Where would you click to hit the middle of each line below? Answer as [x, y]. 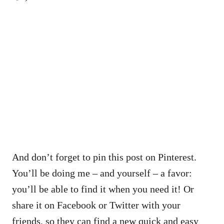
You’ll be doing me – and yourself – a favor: [102, 173]
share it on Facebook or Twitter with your [96, 205]
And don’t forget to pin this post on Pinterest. [104, 157]
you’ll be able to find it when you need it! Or [103, 189]
